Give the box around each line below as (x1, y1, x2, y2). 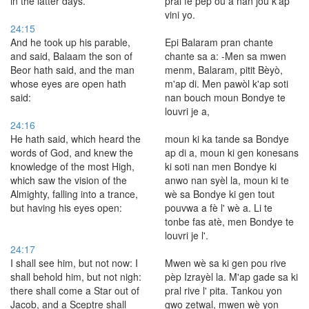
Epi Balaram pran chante (165, 35, 273, 49)
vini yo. (165, 8, 195, 21)
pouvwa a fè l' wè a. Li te (165, 201, 272, 215)
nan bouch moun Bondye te (165, 90, 286, 104)
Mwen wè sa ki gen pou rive (165, 256, 286, 270)
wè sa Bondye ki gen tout (165, 187, 275, 201)
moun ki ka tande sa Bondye (165, 132, 289, 146)
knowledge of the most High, (10, 159, 134, 173)
